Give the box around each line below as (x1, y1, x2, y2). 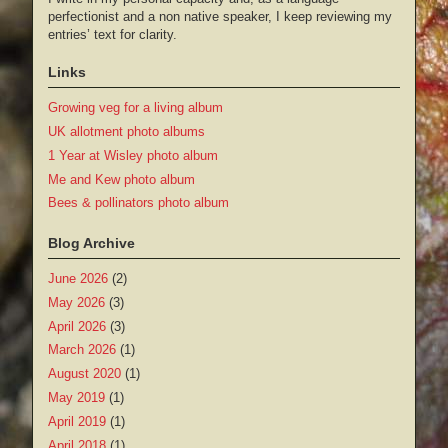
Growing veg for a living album (48, 100, 223, 116)
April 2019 (48, 413, 106, 429)
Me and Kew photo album (48, 171, 195, 187)
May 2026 (48, 294, 105, 310)
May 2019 (48, 390, 105, 406)
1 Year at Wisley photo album (48, 147, 218, 163)
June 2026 (48, 271, 108, 287)
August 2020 (48, 366, 121, 382)
